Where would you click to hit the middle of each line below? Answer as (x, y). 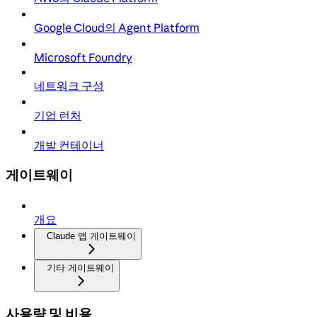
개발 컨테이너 (69, 145)
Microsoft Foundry (83, 57)
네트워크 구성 (69, 85)
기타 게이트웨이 (80, 268)
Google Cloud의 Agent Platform (117, 27)
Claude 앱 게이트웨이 (91, 236)
